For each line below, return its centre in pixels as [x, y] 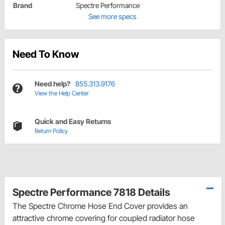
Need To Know [46, 54]
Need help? [52, 84]
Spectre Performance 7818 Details [91, 193]
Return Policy [51, 131]
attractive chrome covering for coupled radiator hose [104, 218]
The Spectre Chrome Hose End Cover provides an [100, 206]
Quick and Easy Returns [73, 122]
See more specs [113, 17]
